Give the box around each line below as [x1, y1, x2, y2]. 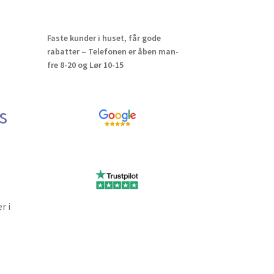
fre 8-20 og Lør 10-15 [46, 59, 124, 71]
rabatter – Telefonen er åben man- [46, 46, 179, 57]
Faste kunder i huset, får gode [46, 32, 161, 44]
